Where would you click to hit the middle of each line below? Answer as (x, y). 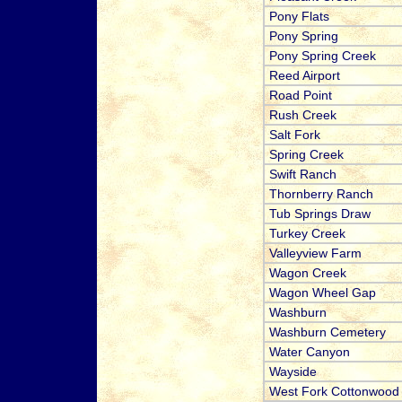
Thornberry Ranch (321, 194)
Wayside (293, 372)
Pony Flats (299, 17)
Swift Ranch (302, 175)
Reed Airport (304, 76)
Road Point (300, 96)
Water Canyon (309, 352)
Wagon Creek (307, 273)
